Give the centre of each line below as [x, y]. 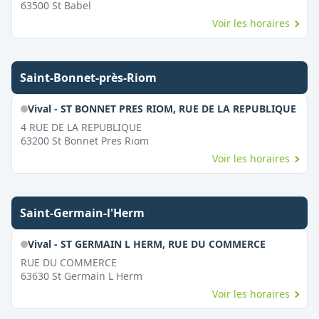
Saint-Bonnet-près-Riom [88, 78]
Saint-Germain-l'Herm [82, 213]
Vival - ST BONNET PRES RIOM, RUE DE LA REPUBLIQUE [162, 109]
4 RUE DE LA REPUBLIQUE [81, 127]
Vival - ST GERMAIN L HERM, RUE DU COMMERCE [146, 244]
